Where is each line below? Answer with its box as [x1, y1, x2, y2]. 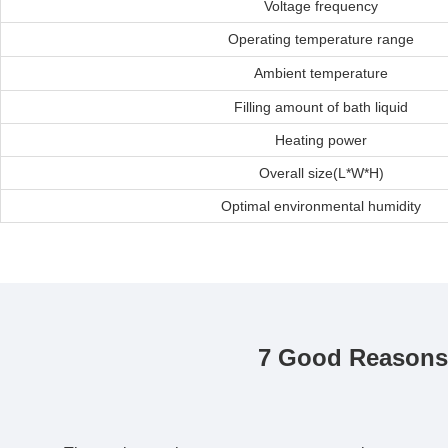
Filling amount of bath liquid [234, 99, 408, 115]
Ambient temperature [254, 65, 388, 81]
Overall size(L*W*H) [258, 165, 384, 181]
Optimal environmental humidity [221, 198, 421, 214]
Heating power [275, 132, 367, 148]
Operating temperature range [228, 31, 414, 47]
